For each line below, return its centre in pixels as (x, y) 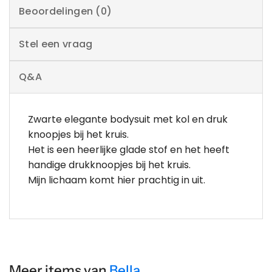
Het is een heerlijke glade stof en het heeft (129, 149)
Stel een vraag (56, 44)
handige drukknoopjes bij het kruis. (109, 165)
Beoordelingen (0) (66, 11)
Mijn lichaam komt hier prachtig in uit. (117, 180)
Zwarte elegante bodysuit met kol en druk (128, 119)
